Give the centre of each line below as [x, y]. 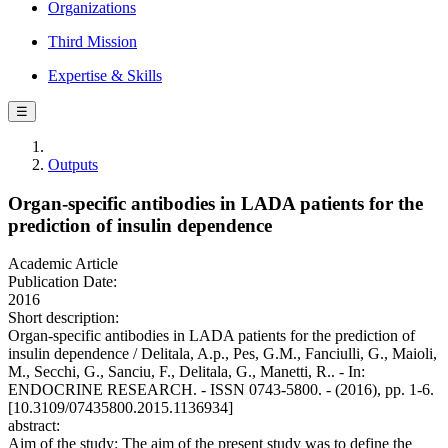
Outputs [73, 164]
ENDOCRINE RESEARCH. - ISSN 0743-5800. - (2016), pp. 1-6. [221, 390]
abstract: [34, 426]
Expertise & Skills [105, 75]
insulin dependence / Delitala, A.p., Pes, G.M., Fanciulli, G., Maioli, [222, 354]
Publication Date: [62, 282]
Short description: [63, 318]
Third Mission [92, 41]
